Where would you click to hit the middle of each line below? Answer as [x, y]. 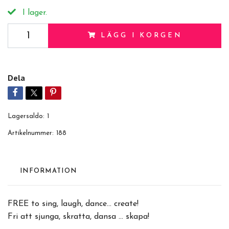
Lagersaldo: [26, 116]
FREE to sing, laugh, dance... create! [73, 204]
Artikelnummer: [31, 133]
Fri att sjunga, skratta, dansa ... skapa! [78, 217]
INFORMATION [49, 171]
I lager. [33, 13]
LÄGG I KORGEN [141, 36]
